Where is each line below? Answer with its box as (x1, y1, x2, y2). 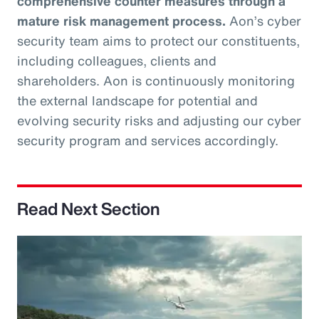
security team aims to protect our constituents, (17, 31, 300, 50)
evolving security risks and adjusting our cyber (17, 111, 301, 130)
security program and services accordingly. (17, 131, 278, 150)
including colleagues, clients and (17, 51, 216, 70)
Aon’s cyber (226, 11, 301, 30)
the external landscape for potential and (17, 91, 258, 110)
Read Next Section (17, 196, 160, 221)
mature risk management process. (17, 11, 226, 30)
